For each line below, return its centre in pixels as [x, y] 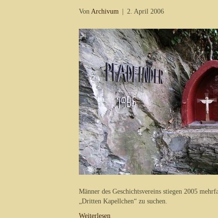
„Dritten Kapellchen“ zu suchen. [123, 201]
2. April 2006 [145, 11]
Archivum [105, 11]
